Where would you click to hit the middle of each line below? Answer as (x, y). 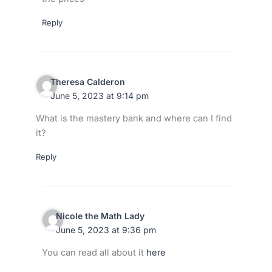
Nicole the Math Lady (100, 216)
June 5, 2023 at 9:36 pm (106, 229)
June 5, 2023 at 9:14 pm (99, 95)
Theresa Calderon (87, 81)
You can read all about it (94, 253)
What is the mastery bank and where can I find (134, 119)
